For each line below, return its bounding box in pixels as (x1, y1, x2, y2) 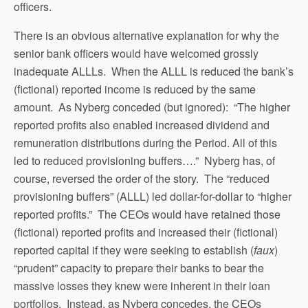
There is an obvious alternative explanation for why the (14, 27, 279, 43)
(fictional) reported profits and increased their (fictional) (14, 224, 278, 240)
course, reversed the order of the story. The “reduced (14, 170, 269, 186)
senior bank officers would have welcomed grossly (14, 45, 258, 61)
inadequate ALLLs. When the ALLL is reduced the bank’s (14, 63, 294, 79)
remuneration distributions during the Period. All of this (14, 135, 277, 151)
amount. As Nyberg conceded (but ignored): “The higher (14, 99, 290, 115)
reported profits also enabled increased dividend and (14, 117, 269, 133)
